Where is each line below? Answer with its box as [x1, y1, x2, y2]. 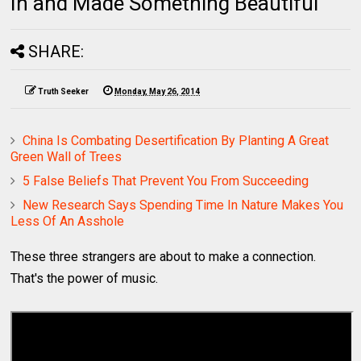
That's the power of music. [10, 270, 159, 286]
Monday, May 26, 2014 [114, 86, 201, 96]
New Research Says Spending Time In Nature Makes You [23, 197, 344, 213]
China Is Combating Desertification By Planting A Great [23, 132, 330, 148]
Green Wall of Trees [10, 148, 122, 164]
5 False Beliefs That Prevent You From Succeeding [23, 172, 309, 189]
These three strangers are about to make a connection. [10, 248, 317, 264]
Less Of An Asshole [10, 213, 125, 229]
